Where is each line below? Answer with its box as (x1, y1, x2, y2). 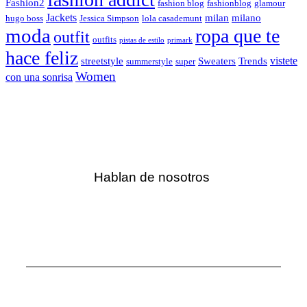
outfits (93, 34, 116, 45)
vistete (270, 54, 297, 68)
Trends (238, 56, 267, 67)
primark (167, 36, 193, 45)
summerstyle (126, 56, 173, 67)
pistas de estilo (119, 36, 164, 45)
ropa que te (195, 25, 280, 47)
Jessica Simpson (79, 13, 139, 24)
